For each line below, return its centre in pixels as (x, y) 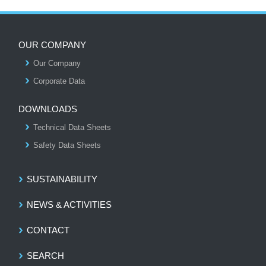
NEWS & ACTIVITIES (69, 205)
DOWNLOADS (48, 109)
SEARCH (45, 256)
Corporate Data (59, 81)
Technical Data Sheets (72, 127)
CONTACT (48, 230)
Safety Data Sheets (67, 145)
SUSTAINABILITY (62, 179)
